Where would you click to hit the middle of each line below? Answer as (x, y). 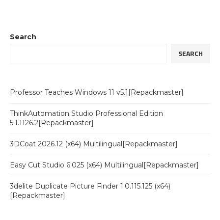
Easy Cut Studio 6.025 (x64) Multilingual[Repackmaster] (104, 165)
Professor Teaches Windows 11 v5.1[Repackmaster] (97, 92)
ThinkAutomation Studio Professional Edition (86, 113)
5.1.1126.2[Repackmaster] (52, 123)
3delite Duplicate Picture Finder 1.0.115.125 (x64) (90, 186)
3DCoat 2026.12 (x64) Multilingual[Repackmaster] (94, 144)
